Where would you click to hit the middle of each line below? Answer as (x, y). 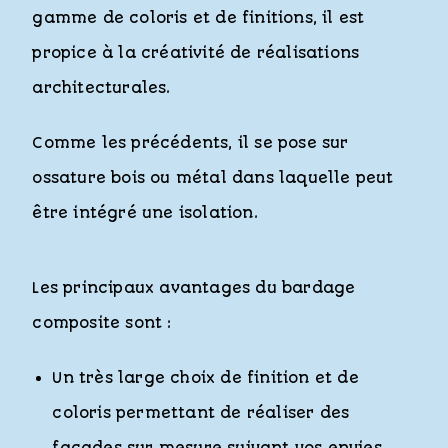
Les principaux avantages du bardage (194, 288)
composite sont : (102, 323)
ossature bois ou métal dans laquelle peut (213, 178)
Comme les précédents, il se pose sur (190, 143)
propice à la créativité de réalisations (196, 53)
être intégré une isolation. (145, 213)
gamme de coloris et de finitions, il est (198, 18)
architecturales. (101, 88)
